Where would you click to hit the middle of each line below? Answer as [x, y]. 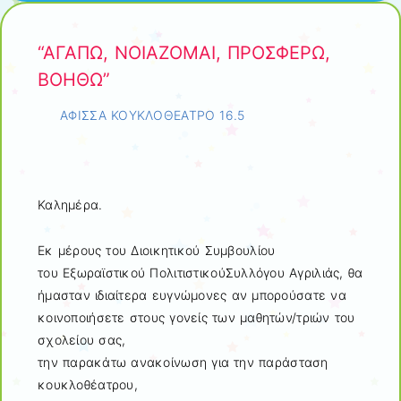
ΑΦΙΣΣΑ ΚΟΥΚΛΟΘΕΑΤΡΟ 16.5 [153, 115]
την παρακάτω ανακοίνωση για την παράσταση [183, 362]
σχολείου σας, [82, 339]
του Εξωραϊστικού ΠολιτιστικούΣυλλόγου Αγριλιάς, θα [200, 272]
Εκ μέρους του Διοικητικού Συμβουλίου [157, 250]
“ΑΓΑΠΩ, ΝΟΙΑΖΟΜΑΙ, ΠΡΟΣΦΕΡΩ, [184, 52]
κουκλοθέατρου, [88, 384]
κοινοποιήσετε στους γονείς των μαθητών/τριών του [196, 317]
